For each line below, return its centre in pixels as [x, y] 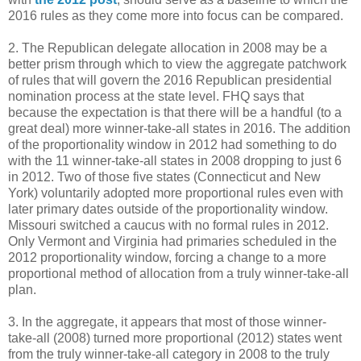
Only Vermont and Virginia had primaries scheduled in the [172, 242]
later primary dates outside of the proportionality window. [168, 210]
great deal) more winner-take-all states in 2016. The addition [179, 129]
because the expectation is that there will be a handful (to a [175, 113]
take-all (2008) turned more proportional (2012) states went [175, 338]
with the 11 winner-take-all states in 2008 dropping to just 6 [175, 161]
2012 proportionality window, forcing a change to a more [167, 258]
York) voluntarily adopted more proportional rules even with [176, 193]
